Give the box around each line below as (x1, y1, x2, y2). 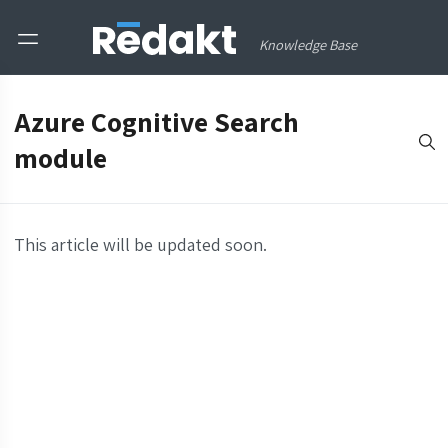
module (13, 140, 107, 177)
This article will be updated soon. (13, 233, 267, 257)
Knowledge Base (259, 35, 357, 54)
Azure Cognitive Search (13, 104, 299, 141)
